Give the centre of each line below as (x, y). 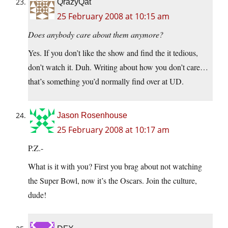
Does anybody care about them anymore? (96, 35)
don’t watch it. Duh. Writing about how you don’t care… (118, 67)
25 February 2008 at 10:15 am (113, 17)
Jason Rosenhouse (92, 116)
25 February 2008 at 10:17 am (113, 130)
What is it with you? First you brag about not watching (115, 166)
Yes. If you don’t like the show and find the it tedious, (113, 53)
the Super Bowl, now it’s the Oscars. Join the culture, (112, 181)
